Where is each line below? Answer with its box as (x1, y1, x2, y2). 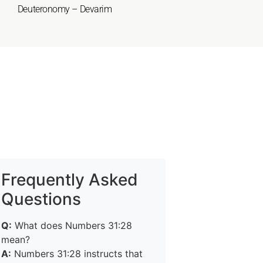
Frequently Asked (1, 170, 138, 190)
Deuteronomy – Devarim (17, 4, 112, 15)
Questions (1, 189, 81, 209)
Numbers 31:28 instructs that (11, 248, 143, 259)
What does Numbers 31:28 (12, 220, 132, 231)
